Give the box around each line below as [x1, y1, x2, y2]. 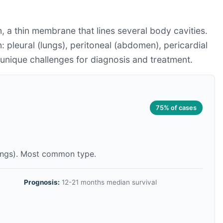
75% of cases [156, 104, 197, 111]
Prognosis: [24, 178, 60, 186]
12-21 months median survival [60, 178, 157, 186]
